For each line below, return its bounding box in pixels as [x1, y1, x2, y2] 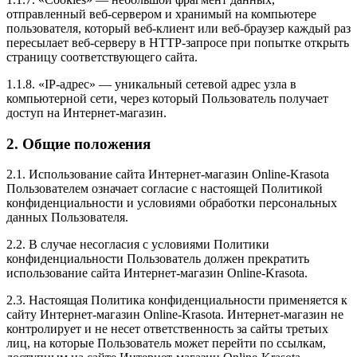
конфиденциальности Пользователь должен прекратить [6, 252, 309, 266]
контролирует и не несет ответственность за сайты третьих [6, 322, 328, 336]
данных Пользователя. [6, 210, 128, 225]
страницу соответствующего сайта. [6, 49, 198, 64]
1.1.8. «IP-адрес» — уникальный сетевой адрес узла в [6, 76, 296, 91]
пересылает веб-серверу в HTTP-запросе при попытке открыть [6, 35, 349, 49]
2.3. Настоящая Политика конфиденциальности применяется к [6, 293, 347, 308]
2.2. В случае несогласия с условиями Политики [6, 237, 269, 252]
